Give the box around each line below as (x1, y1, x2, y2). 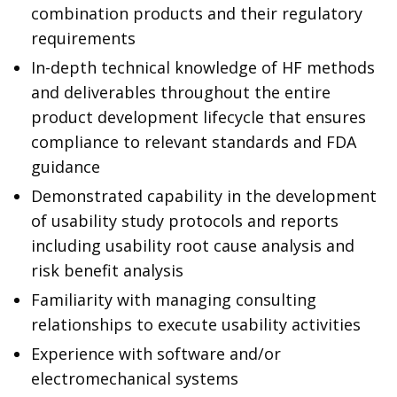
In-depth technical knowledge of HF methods (31, 57, 375, 78)
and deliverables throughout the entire (31, 82, 331, 103)
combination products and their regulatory (31, 3, 362, 24)
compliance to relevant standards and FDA (31, 131, 356, 152)
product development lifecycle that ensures (31, 106, 366, 128)
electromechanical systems (31, 368, 238, 389)
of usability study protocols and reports (31, 210, 339, 231)
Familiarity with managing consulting (31, 289, 316, 310)
